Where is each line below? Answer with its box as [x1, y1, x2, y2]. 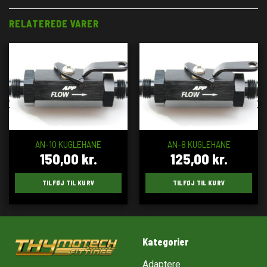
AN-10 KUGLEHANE [35, 138, 101, 150]
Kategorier [142, 235, 188, 247]
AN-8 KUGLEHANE [167, 138, 231, 150]
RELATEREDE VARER [9, 18, 99, 30]
